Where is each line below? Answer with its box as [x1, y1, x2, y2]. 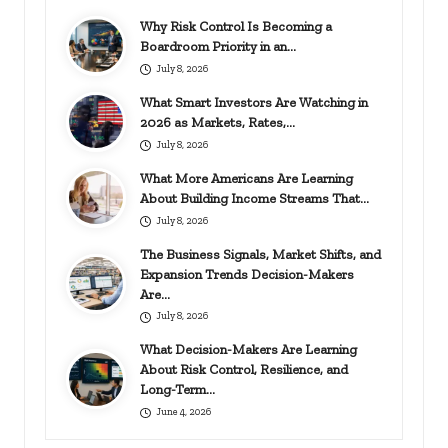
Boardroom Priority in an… [140, 37, 297, 54]
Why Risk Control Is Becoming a [140, 17, 333, 34]
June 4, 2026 [155, 405, 211, 419]
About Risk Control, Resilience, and [140, 361, 349, 378]
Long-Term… [140, 381, 216, 398]
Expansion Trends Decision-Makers [140, 265, 355, 282]
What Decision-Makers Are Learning [140, 341, 358, 358]
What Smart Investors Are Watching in [140, 93, 369, 110]
